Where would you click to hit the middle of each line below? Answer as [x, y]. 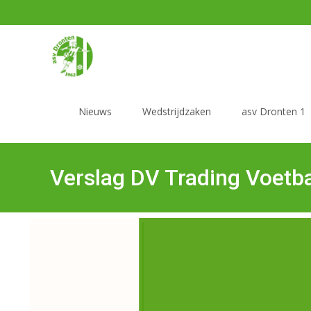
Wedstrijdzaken [177, 111]
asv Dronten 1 [274, 111]
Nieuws [95, 111]
